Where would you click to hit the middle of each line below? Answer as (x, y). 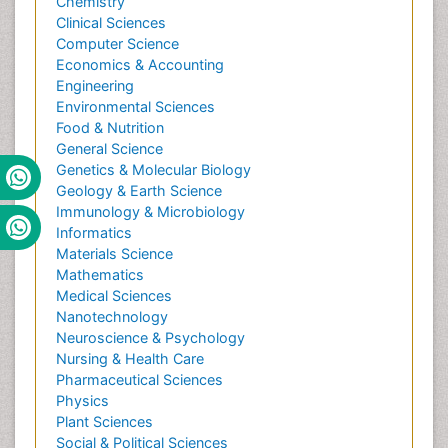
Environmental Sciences (135, 106)
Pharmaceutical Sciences (139, 379)
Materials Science (114, 253)
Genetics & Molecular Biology (153, 169)
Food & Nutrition (110, 127)
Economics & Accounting (140, 64)
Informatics (94, 232)
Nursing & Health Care (130, 358)
